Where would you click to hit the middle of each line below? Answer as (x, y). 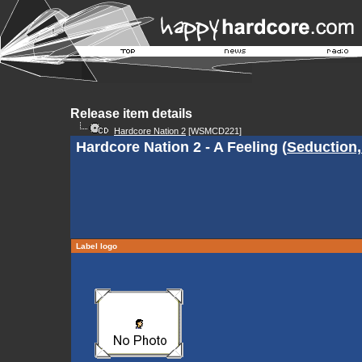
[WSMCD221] (214, 131)
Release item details (131, 114)
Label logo (97, 246)
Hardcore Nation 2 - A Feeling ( (181, 147)
